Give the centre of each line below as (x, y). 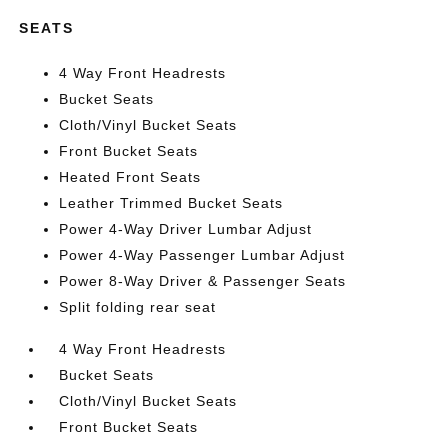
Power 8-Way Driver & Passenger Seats (203, 280)
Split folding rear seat (138, 306)
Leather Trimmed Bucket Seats (171, 202)
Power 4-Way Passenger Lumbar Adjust (202, 254)
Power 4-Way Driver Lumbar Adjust (186, 228)
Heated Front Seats (130, 176)
